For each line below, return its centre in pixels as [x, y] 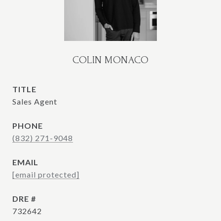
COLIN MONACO [110, 60]
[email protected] [46, 174]
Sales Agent [35, 101]
